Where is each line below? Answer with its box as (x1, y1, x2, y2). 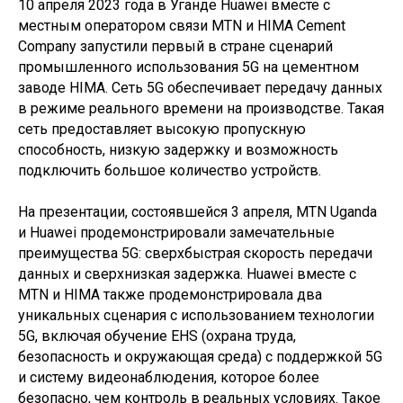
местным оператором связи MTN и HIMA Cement (18, 17, 345, 35)
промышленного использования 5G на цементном (18, 58, 359, 76)
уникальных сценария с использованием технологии (18, 307, 374, 325)
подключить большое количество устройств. (18, 162, 321, 180)
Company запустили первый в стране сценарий (18, 38, 333, 56)
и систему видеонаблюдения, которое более (18, 369, 319, 387)
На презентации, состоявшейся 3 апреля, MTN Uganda (18, 203, 377, 221)
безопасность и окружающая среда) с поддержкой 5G (18, 348, 382, 366)
